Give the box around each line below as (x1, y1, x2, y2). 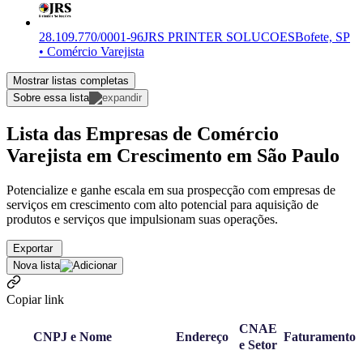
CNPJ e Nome (33, 329, 112, 345)
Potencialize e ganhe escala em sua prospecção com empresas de (6, 182, 335, 197)
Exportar (13, 241, 56, 254)
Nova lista (13, 258, 60, 271)
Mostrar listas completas (13, 75, 129, 88)
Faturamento (284, 329, 356, 345)
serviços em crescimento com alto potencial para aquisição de (6, 197, 318, 211)
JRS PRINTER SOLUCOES (143, 30, 295, 45)
